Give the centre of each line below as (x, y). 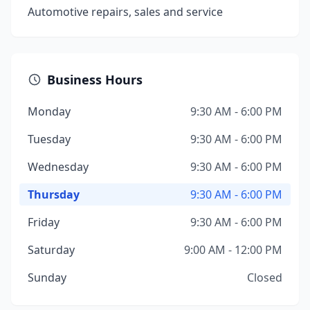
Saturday (51, 250)
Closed (265, 277)
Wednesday (58, 167)
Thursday (54, 194)
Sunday (47, 277)
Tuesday (49, 139)
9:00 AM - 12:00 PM (233, 250)
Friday (44, 222)
